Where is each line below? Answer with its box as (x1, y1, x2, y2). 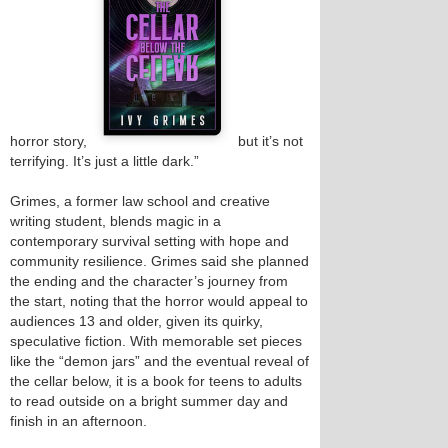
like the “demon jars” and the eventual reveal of (10, 352, 309, 369)
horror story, (10, 132, 87, 149)
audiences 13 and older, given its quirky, (10, 312, 263, 329)
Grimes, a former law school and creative (10, 192, 270, 209)
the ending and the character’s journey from (10, 272, 288, 289)
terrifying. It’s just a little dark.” (10, 152, 199, 169)
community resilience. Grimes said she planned (10, 252, 309, 269)
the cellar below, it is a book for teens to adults (10, 372, 302, 389)
